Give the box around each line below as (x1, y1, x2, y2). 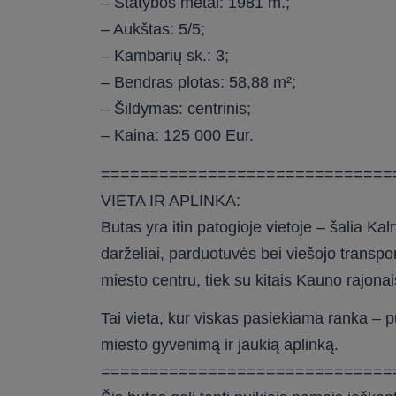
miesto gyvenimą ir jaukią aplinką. (101, 336, 339, 354)
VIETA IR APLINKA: (101, 191, 241, 209)
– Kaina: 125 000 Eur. (101, 126, 255, 145)
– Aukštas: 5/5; (101, 20, 206, 39)
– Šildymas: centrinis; (101, 100, 252, 118)
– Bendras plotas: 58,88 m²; (101, 73, 297, 92)
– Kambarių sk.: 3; (101, 47, 230, 65)
